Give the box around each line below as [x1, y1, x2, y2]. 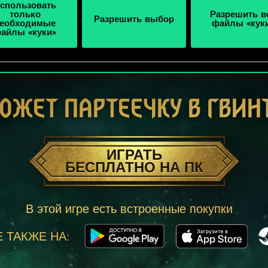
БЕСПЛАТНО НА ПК [65, 158, 203, 176]
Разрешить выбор [93, 15, 174, 25]
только [9, 11, 41, 20]
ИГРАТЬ [106, 145, 162, 164]
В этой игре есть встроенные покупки [26, 201, 233, 217]
